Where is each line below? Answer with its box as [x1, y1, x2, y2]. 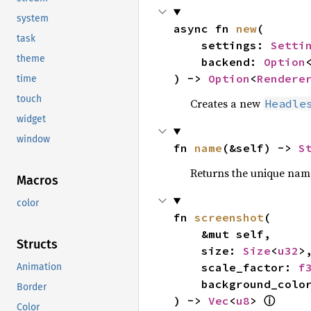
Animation [17, 261, 62, 274]
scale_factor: [201, 260, 299, 274]
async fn [173, 22, 236, 35]
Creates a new [190, 96, 263, 111]
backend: [201, 55, 264, 69]
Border [17, 281, 47, 294]
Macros [17, 173, 58, 189]
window [17, 133, 50, 146]
